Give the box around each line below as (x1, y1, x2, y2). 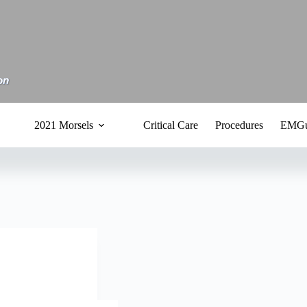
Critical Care (143, 119, 198, 131)
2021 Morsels (34, 119, 93, 131)
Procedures (214, 119, 263, 131)
